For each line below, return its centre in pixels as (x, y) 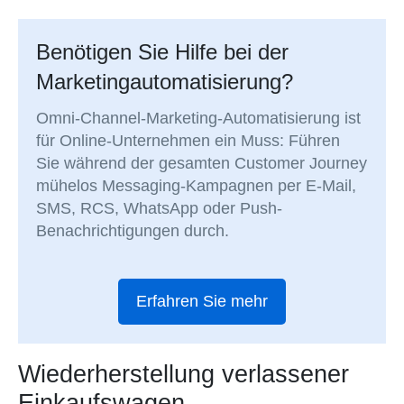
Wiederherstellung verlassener (184, 374)
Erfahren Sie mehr (202, 302)
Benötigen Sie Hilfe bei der (163, 52)
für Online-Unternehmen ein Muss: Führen (188, 141)
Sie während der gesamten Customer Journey (202, 164)
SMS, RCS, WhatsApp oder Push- (160, 209)
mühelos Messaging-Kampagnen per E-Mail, (197, 186)
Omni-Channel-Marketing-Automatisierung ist (199, 119)
